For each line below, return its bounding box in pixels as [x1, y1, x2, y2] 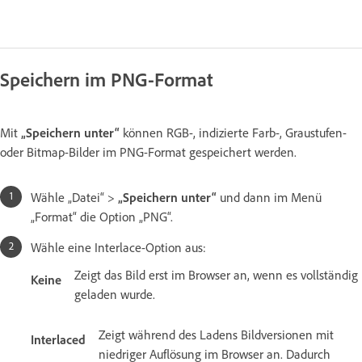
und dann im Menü [217, 188, 322, 205]
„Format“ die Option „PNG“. [31, 208, 173, 225]
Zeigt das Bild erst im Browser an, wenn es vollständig [74, 266, 358, 283]
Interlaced [31, 330, 86, 347]
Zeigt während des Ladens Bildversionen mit [99, 326, 334, 343]
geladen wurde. [74, 285, 155, 302]
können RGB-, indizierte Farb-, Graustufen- [120, 124, 347, 141]
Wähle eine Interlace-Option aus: [31, 238, 206, 255]
